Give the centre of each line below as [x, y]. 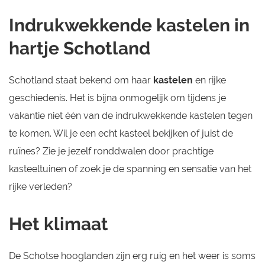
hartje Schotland [80, 49]
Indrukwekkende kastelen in [129, 25]
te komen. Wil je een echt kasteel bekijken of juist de [121, 134]
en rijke [209, 80]
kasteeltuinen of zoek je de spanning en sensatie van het [130, 169]
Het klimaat [59, 224]
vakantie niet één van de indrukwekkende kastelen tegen [131, 116]
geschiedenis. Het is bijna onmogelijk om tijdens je [117, 98]
